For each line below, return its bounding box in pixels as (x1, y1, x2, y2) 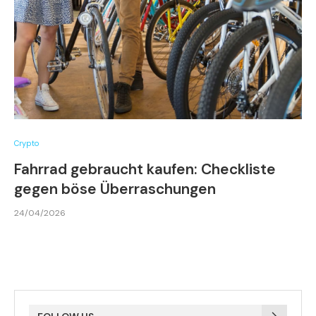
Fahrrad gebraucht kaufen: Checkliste (14, 159, 276, 180)
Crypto (14, 138, 39, 149)
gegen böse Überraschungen (14, 179, 216, 200)
